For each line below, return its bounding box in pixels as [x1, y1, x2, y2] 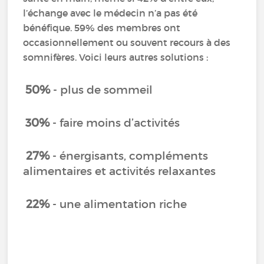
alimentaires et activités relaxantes [23, 164, 216, 178]
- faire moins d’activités [49, 116, 180, 130]
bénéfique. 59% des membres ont [23, 22, 181, 34]
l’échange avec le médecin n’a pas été [23, 7, 198, 19]
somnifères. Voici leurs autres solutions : [23, 51, 209, 63]
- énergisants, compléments [49, 149, 209, 163]
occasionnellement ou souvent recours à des [23, 37, 231, 48]
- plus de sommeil [50, 83, 153, 97]
